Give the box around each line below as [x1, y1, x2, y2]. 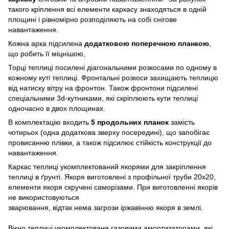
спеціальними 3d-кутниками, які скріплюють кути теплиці [8, 94, 198, 102]
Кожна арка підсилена [8, 39, 84, 48]
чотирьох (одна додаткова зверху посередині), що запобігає [8, 128, 210, 136]
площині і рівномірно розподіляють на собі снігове [8, 15, 177, 24]
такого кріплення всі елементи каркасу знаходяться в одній [8, 5, 207, 13]
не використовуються [8, 193, 79, 201]
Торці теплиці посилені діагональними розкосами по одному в [8, 63, 217, 72]
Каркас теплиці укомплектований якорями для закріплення [8, 162, 206, 171]
